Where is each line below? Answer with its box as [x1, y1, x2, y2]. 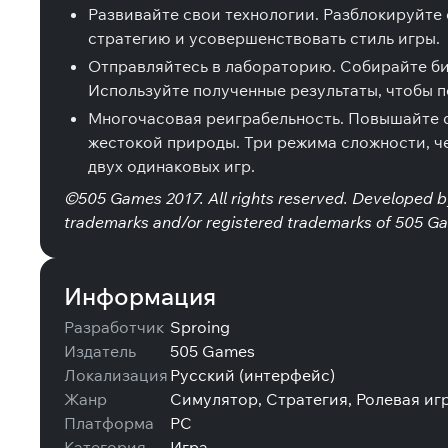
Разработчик [64, 317, 164, 337]
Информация [64, 281, 216, 311]
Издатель [64, 341, 136, 361]
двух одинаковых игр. [88, 156, 255, 176]
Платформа [64, 413, 154, 433]
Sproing [170, 317, 230, 337]
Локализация [64, 365, 168, 385]
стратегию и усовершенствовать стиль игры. [88, 28, 440, 48]
